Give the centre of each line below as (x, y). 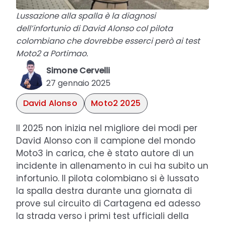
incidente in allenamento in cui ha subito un (112, 165)
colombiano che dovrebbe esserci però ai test (108, 41)
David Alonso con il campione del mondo (106, 140)
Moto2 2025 (116, 103)
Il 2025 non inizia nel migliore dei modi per (107, 128)
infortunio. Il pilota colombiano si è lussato (107, 178)
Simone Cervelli (78, 70)
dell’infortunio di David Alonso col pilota (94, 29)
